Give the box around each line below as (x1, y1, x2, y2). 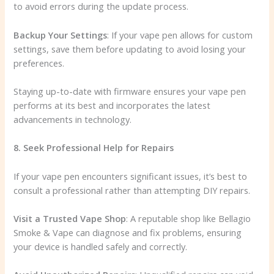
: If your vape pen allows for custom (107, 28, 253, 41)
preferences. (13, 56, 65, 69)
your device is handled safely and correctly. (13, 240, 188, 253)
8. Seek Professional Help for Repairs (13, 141, 174, 154)
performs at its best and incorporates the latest (13, 98, 211, 111)
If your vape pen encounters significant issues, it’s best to (13, 169, 248, 182)
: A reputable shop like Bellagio (126, 212, 251, 224)
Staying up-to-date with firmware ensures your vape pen (13, 84, 246, 97)
